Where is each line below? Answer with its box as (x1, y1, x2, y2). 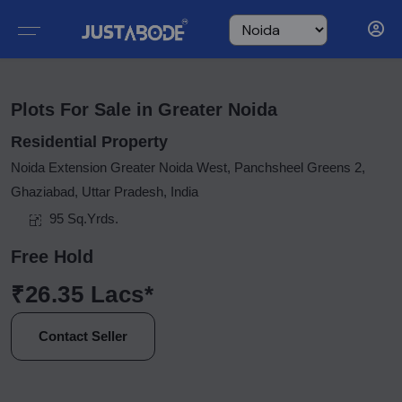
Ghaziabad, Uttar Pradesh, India (11, 184, 198, 199)
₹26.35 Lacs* (11, 281, 154, 308)
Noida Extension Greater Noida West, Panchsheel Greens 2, (11, 160, 365, 175)
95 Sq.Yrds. (49, 211, 118, 226)
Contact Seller (39, 328, 127, 344)
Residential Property (11, 133, 168, 151)
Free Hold (11, 247, 93, 267)
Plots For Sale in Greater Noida (11, 100, 277, 119)
